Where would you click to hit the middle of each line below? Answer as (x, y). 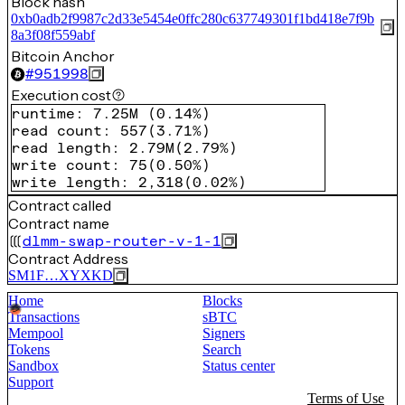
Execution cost (61, 95)
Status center (239, 366)
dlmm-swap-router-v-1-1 (122, 241)
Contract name (59, 223)
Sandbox (33, 366)
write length (66, 182)
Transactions (44, 317)
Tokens (29, 349)
